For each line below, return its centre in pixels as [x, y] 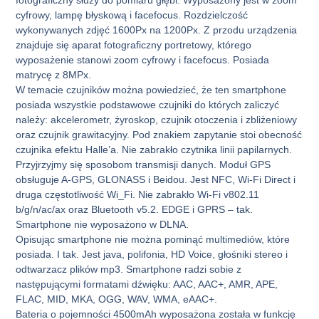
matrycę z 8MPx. [54, 74]
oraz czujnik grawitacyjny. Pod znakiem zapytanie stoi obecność [159, 134]
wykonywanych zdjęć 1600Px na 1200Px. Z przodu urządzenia [157, 30]
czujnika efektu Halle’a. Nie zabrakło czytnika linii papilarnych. [154, 149]
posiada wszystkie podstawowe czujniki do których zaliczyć [148, 104]
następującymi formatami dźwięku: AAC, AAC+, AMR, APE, [147, 284]
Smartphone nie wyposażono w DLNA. [103, 224]
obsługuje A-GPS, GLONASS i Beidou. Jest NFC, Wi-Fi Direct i [156, 179]
